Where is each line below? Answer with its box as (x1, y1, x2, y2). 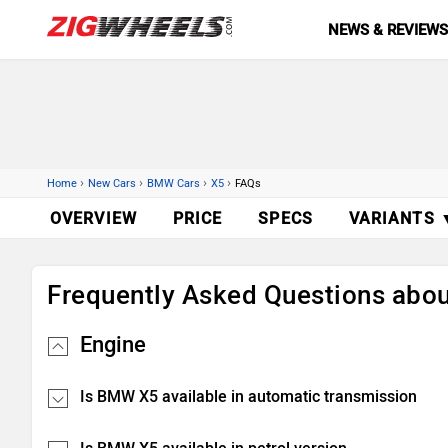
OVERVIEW (50, 209, 137, 228)
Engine (80, 331, 146, 358)
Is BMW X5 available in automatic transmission (80, 387, 417, 406)
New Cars (88, 177, 136, 190)
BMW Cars (147, 177, 200, 190)
